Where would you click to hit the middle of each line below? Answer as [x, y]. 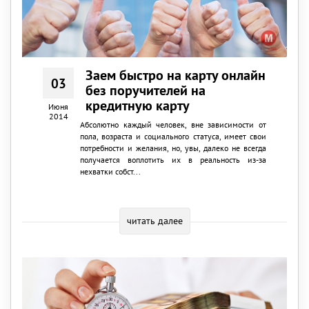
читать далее [154, 220]
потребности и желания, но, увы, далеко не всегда [173, 148]
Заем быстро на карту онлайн [176, 75]
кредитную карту [138, 105]
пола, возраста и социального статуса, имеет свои [173, 136]
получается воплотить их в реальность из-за [173, 159]
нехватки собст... [110, 171]
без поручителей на [146, 90]
